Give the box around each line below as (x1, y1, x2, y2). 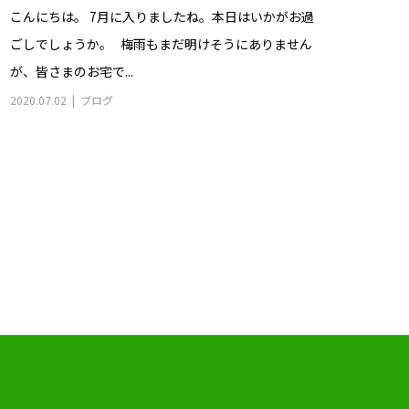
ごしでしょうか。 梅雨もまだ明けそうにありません (9, 35, 312, 54)
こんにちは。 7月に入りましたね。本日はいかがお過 (9, 7, 314, 26)
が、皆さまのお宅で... (9, 62, 133, 81)
